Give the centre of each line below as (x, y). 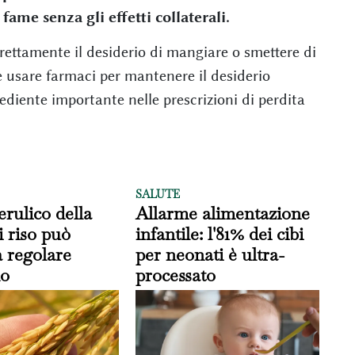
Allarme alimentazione (223, 213)
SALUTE (158, 194)
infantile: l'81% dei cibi (220, 233)
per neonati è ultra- (210, 254)
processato (176, 275)
